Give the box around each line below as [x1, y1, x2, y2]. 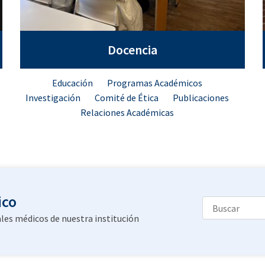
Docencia [108, 41, 157, 58]
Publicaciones [171, 92, 229, 104]
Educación [52, 77, 95, 89]
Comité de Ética [95, 92, 160, 104]
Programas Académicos [105, 77, 202, 89]
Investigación [25, 92, 82, 104]
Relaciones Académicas [80, 106, 174, 118]
